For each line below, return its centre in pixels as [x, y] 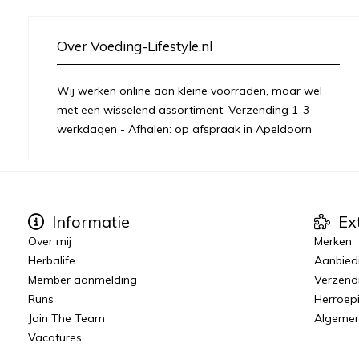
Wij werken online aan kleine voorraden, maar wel [190, 91]
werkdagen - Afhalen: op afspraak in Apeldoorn [184, 129]
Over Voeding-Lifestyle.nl [135, 46]
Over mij [50, 242]
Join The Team [67, 319]
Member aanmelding [83, 280]
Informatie [89, 222]
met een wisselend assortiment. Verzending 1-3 [183, 110]
